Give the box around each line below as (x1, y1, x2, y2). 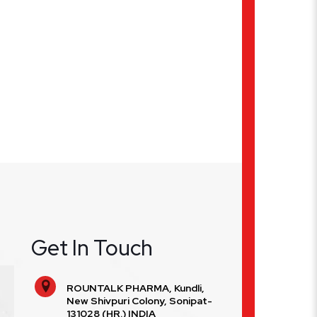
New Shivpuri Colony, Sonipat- (67, 294, 212, 308)
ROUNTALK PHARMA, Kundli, (67, 282, 204, 295)
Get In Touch (31, 234, 153, 263)
